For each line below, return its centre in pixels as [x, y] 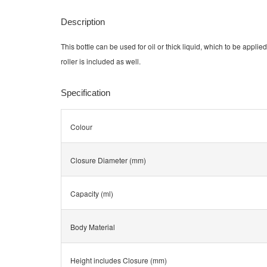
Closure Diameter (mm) [108, 160]
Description [83, 22]
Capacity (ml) [92, 194]
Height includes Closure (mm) [119, 260]
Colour [81, 127]
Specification [86, 93]
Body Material [93, 227]
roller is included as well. [101, 61]
